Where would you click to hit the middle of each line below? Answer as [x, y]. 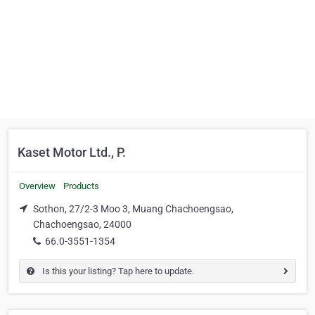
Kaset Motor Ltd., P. [72, 152]
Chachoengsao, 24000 [82, 224]
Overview [37, 186]
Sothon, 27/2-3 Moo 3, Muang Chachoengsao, [133, 209]
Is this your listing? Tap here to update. [117, 271]
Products [81, 186]
